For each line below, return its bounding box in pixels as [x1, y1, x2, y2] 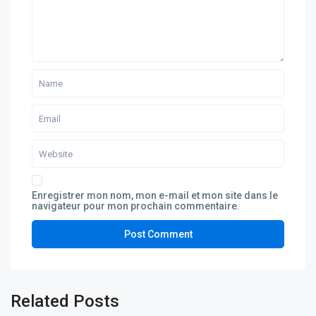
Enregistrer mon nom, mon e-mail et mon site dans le [32, 190, 279, 202]
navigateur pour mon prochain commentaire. [32, 200, 241, 212]
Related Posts [11, 291, 120, 312]
